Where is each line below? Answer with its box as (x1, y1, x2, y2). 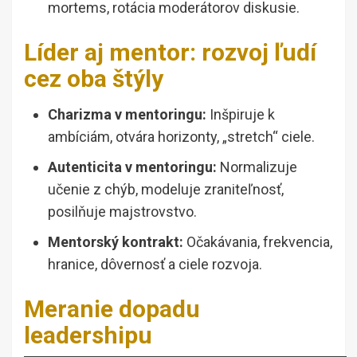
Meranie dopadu (24, 295, 200, 324)
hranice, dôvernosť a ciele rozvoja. (48, 256, 262, 273)
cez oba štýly (24, 65, 163, 93)
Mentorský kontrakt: (48, 233, 183, 251)
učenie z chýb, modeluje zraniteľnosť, (48, 181, 284, 198)
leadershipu (24, 321, 152, 350)
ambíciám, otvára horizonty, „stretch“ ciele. (48, 128, 315, 146)
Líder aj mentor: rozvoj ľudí (24, 38, 316, 67)
